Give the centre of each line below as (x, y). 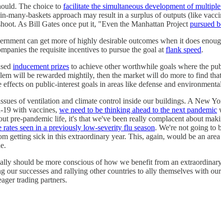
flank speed (184, 49)
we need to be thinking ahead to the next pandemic (138, 110)
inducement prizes (41, 66)
